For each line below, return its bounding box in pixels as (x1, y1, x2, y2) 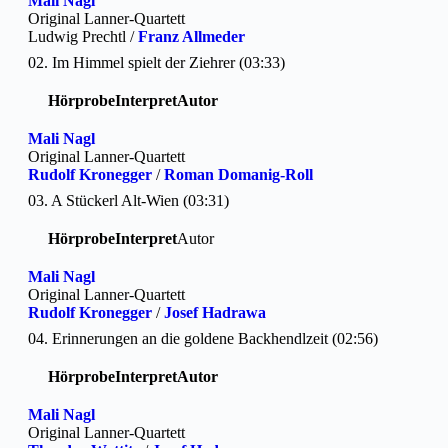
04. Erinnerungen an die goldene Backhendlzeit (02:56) (28, 329, 378, 347)
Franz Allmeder (138, 27, 245, 45)
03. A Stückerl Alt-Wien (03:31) (28, 191, 229, 209)
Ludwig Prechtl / (28, 27, 138, 45)
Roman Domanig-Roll (164, 165, 313, 183)
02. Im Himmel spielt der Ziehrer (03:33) (28, 53, 285, 71)
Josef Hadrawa (164, 303, 266, 321)
